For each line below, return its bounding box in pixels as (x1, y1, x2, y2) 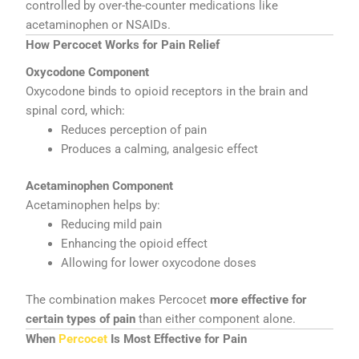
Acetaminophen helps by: (26, 198, 161, 213)
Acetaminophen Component (26, 179, 174, 194)
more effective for (210, 292, 308, 308)
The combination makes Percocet (26, 292, 211, 308)
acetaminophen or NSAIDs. (26, 18, 171, 33)
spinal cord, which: (26, 103, 126, 119)
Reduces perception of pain (61, 123, 208, 138)
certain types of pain (26, 312, 136, 327)
